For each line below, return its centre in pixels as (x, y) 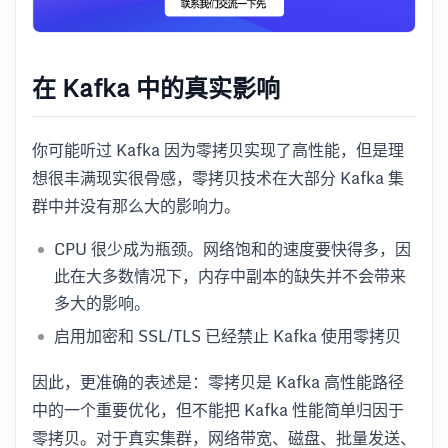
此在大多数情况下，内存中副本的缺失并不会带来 (230, 275)
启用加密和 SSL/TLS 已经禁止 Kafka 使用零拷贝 (227, 335)
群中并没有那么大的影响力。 (136, 205)
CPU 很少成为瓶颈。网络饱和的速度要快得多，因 (232, 248)
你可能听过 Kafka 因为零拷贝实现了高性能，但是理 (218, 149)
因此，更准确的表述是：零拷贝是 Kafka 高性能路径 (218, 381)
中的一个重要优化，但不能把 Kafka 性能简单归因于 (218, 409)
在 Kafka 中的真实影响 (156, 87)
